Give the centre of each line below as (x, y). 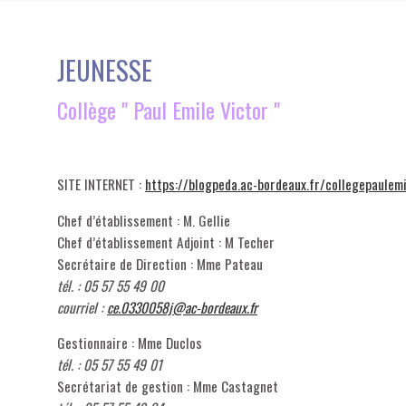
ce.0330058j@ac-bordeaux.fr (182, 307)
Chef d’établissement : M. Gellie (144, 220)
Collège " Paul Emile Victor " (169, 109)
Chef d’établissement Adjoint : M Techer (166, 242)
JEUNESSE (105, 69)
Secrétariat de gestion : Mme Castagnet (168, 386)
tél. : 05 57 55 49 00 (111, 285)
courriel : (82, 307)
